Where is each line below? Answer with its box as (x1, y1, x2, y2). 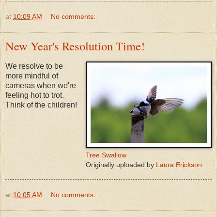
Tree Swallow (86, 151, 126, 159)
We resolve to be (5, 62, 63, 71)
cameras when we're (5, 81, 76, 90)
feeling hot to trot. (5, 91, 64, 100)
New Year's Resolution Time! (5, 38, 145, 54)
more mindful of (5, 72, 58, 80)
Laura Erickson (156, 161, 202, 169)
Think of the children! (5, 101, 77, 109)
